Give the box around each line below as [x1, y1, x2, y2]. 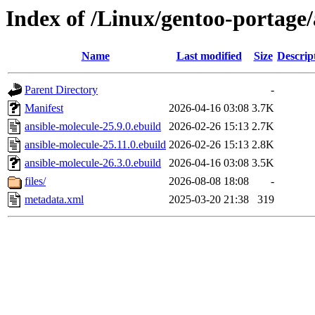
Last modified [176, 50, 242, 63]
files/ [25, 175, 46, 188]
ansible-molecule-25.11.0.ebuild [25, 139, 166, 151]
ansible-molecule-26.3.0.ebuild [25, 157, 161, 169]
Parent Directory [25, 84, 98, 96]
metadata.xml [25, 193, 84, 206]
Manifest [25, 102, 63, 115]
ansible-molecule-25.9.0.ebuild [25, 120, 161, 133]
